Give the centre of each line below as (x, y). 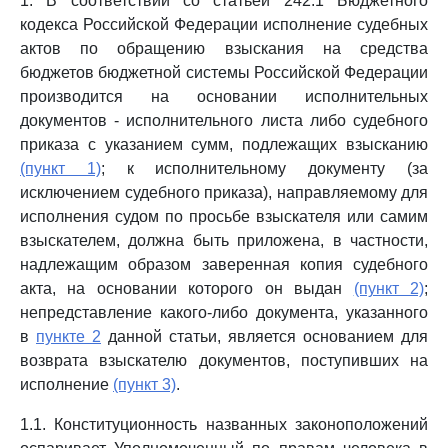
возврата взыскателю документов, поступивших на (224, 360)
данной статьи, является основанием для (264, 336)
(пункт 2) (389, 288)
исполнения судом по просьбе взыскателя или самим (224, 216)
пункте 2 (68, 336)
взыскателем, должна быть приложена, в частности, (224, 240)
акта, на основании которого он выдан (187, 288)
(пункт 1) (60, 168)
